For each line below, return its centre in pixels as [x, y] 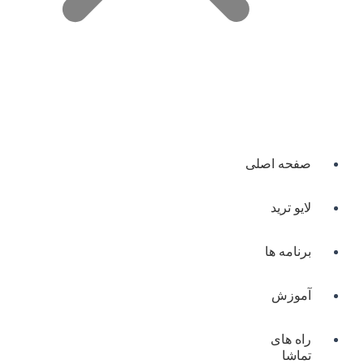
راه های [291, 339]
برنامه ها [288, 251]
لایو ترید [291, 208]
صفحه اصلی [278, 164]
